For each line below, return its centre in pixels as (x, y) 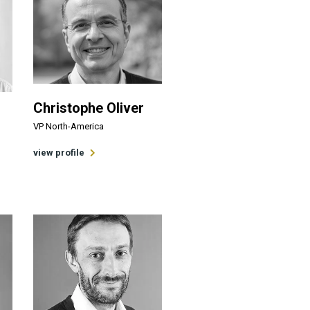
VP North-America (68, 126)
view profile (58, 152)
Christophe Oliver (88, 108)
